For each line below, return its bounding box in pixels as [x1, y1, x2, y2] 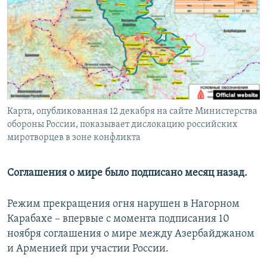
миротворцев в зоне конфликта [7, 133, 141, 143]
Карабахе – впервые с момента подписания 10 [7, 213, 229, 225]
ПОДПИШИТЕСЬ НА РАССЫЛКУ [11, 27, 153, 38]
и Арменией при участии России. [7, 243, 169, 255]
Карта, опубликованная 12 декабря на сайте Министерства [7, 107, 257, 117]
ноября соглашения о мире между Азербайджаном [7, 228, 254, 240]
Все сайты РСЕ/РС [20, 139, 104, 151]
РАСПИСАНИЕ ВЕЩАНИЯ [11, 5, 121, 17]
